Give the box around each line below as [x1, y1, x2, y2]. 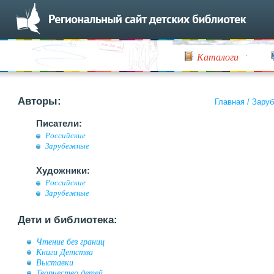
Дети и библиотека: [18, 214, 117, 226]
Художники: [36, 165, 90, 176]
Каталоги [197, 50, 239, 63]
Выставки [36, 257, 73, 267]
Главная [215, 97, 245, 106]
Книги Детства [36, 247, 93, 257]
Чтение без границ [36, 237, 105, 246]
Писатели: [36, 118, 82, 128]
